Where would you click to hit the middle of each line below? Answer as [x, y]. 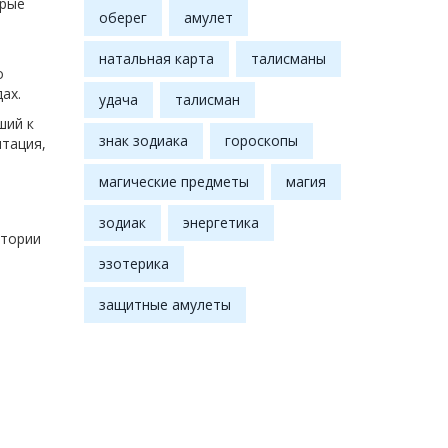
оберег [122, 18]
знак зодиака [143, 141]
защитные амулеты [164, 305]
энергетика [220, 223]
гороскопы [261, 141]
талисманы [288, 59]
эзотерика [133, 264]
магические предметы [173, 182]
